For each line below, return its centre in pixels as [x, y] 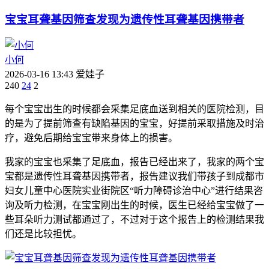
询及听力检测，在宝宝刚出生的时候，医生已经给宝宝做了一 [134, 205]
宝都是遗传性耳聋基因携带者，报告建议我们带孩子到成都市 [134, 177]
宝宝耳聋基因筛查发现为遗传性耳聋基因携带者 [125, 19]
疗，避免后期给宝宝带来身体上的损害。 [91, 138]
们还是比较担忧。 [43, 234]
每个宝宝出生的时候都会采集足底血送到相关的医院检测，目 [134, 109]
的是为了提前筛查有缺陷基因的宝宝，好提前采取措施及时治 [134, 124]
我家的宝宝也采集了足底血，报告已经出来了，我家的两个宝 [134, 162]
